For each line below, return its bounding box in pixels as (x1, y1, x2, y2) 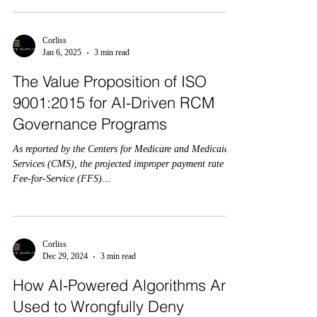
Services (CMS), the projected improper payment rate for (13, 158, 238, 169)
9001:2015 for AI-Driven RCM (13, 93, 214, 113)
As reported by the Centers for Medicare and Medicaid (13, 144, 229, 154)
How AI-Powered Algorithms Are (13, 275, 234, 295)
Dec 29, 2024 (42, 251, 88, 261)
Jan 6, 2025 (42, 47, 81, 57)
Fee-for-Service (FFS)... (13, 173, 110, 184)
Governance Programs (13, 114, 167, 134)
